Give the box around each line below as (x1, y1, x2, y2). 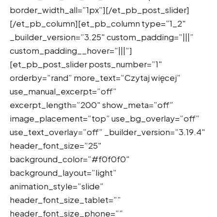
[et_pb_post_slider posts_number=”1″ (10, 58, 162, 69)
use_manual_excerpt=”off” (10, 85, 117, 96)
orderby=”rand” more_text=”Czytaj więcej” (10, 72, 181, 83)
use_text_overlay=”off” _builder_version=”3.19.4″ (10, 126, 205, 137)
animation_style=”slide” (10, 180, 104, 191)
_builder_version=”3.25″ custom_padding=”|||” (10, 31, 194, 42)
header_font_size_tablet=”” (10, 194, 121, 205)
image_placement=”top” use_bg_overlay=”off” (10, 112, 200, 124)
